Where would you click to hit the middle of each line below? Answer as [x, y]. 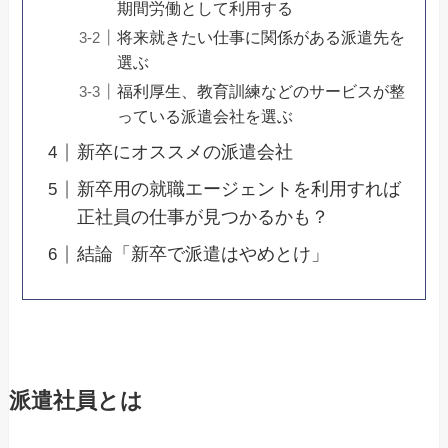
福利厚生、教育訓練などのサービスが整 [261, 91]
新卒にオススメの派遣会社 [185, 152]
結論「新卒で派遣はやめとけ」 [203, 254]
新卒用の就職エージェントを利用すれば [239, 189]
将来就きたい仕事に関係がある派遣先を [261, 37]
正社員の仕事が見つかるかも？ [203, 217]
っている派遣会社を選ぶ [205, 116]
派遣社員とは [75, 401]
